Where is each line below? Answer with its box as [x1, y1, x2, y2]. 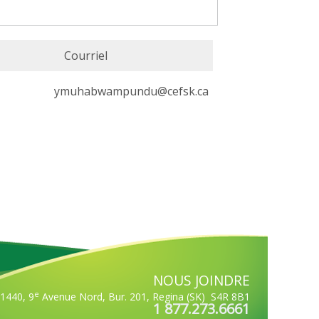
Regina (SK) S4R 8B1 [152, 290, 250, 303]
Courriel [64, 48, 108, 63]
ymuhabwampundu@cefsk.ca [54, 83, 209, 99]
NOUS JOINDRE [153, 271, 250, 290]
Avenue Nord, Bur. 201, [39, 290, 152, 303]
